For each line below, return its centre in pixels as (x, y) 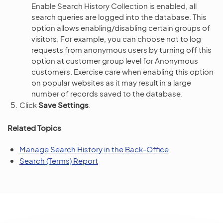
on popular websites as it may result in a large (111, 83)
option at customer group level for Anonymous (115, 61)
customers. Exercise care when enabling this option (122, 72)
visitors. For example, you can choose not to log (116, 39)
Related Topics (34, 128)
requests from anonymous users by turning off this (121, 50)
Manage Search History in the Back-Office (94, 149)
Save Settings (63, 105)
